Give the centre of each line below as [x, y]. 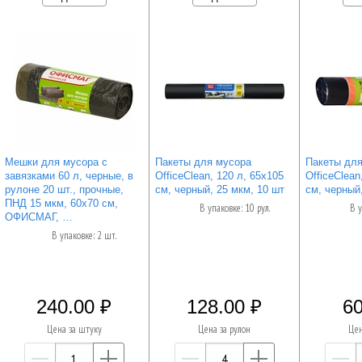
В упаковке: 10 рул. [234, 208]
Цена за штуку [74, 330]
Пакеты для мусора [203, 162]
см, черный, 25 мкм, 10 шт [219, 189]
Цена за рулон [225, 330]
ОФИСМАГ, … [38, 217]
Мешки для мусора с [56, 162]
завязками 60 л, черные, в [69, 175]
